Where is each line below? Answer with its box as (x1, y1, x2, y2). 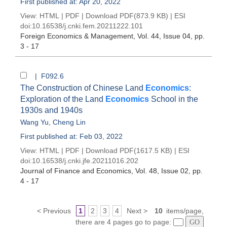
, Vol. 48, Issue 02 (131, 167, 188, 175)
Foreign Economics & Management (20, 32, 133, 40)
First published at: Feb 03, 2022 (20, 132, 123, 140)
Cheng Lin (53, 118, 86, 126)
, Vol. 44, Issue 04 (133, 32, 191, 40)
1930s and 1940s (20, 106, 83, 115)
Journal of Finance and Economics (20, 167, 131, 175)
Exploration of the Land (20, 95, 105, 103)
